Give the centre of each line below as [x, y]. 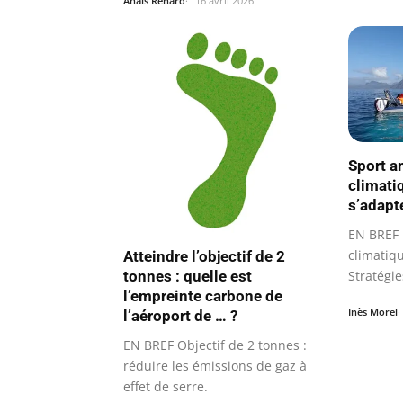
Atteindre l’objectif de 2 [204, 256]
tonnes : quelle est [188, 276]
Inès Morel [373, 312]
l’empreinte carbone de [203, 296]
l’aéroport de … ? [180, 315]
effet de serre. [166, 386]
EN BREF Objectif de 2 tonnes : [215, 345]
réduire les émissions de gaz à [215, 365]
